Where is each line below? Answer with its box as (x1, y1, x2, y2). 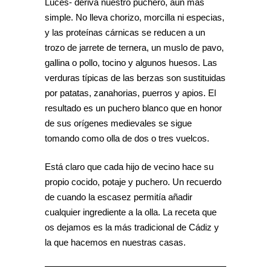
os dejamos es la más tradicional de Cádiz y (45, 222, 219, 232)
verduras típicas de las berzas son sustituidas (45, 73, 226, 83)
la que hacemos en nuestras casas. (45, 237, 186, 247)
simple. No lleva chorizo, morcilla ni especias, (45, 12, 224, 22)
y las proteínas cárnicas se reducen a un (45, 27, 205, 38)
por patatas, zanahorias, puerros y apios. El (45, 88, 216, 98)
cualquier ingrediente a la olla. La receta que (45, 207, 217, 217)
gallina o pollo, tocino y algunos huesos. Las (45, 57, 217, 68)
